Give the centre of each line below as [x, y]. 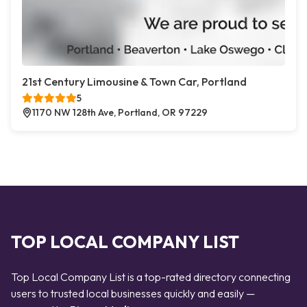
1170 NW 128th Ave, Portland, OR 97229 [120, 112]
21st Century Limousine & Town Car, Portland [134, 82]
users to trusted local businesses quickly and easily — [133, 293]
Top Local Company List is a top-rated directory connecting [151, 277]
